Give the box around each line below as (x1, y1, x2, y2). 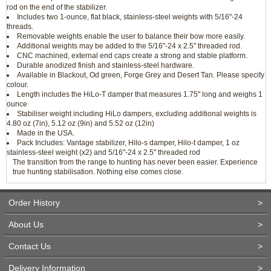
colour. (7, 80, 28, 89)
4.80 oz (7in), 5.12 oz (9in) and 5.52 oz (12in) (7, 119, 154, 128)
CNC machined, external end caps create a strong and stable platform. (17, 51, 247, 60)
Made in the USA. (17, 129, 74, 137)
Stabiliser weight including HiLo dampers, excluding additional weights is (17, 109, 256, 118)
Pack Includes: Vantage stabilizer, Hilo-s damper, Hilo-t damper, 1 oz (17, 139, 240, 147)
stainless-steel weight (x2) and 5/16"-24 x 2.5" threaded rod (7, 148, 200, 157)
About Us (8, 220, 44, 229)
